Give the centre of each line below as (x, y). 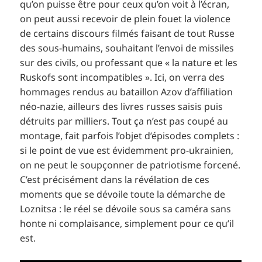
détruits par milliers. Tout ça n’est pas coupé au (124, 121)
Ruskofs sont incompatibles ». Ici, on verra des (123, 77)
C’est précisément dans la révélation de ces (115, 179)
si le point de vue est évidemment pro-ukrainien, (127, 150)
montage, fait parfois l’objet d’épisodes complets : (130, 135)
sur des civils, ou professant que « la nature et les (129, 62)
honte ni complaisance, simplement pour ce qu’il (127, 223)
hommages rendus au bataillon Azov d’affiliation (127, 92)
